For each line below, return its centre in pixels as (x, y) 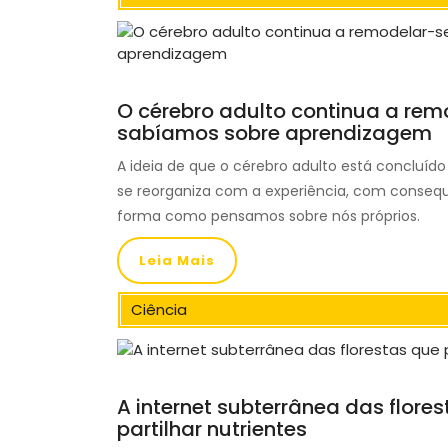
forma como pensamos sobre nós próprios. (268, 216)
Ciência (159, 310)
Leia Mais (177, 261)
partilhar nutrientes (212, 429)
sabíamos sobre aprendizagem (274, 133)
